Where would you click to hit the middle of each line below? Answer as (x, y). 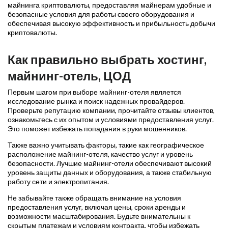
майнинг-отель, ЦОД (69, 76)
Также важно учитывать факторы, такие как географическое (106, 145)
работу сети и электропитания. (58, 182)
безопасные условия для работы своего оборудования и (101, 14)
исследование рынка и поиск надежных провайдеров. (96, 101)
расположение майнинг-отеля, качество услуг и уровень (100, 154)
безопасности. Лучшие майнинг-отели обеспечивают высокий (110, 163)
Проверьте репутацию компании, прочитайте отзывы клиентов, (111, 110)
